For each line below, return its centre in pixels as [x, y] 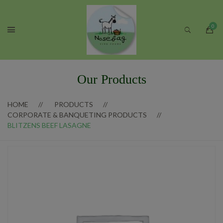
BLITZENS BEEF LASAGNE [49, 125]
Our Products [111, 79]
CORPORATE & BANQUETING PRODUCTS [77, 115]
